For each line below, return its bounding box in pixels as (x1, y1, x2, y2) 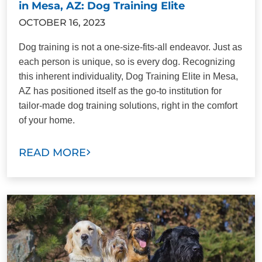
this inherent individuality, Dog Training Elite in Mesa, (19, 71, 238, 81)
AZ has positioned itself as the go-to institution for (19, 85, 222, 96)
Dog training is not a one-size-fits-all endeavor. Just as (19, 42, 242, 52)
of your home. (19, 115, 75, 125)
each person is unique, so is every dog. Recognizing (19, 56, 235, 67)
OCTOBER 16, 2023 (19, 16, 105, 28)
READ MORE (19, 146, 86, 159)
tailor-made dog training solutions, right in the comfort (19, 100, 237, 111)
